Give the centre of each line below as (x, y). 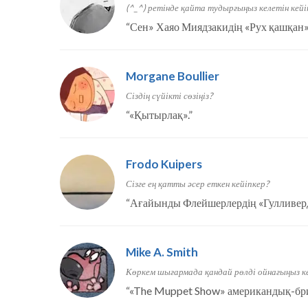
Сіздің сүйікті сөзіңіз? (169, 96)
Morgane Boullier (173, 76)
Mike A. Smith (162, 252)
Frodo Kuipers (164, 164)
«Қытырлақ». (159, 115)
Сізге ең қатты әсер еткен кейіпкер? (197, 184)
